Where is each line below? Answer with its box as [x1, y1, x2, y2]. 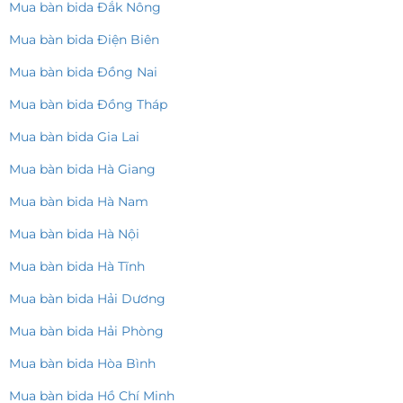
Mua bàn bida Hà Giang [9, 161, 156, 178]
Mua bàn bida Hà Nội [9, 226, 139, 243]
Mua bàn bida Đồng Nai [9, 64, 157, 81]
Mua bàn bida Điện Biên [9, 31, 159, 49]
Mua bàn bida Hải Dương [9, 291, 166, 308]
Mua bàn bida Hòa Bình [9, 355, 156, 372]
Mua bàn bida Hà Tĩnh [9, 258, 145, 275]
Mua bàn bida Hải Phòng [9, 323, 164, 340]
